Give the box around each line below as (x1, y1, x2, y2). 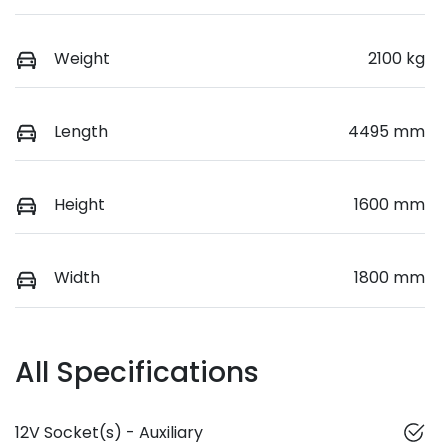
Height (54, 193, 105, 217)
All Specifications (15, 352, 259, 392)
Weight (54, 47, 110, 71)
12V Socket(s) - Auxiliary (15, 420, 203, 444)
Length (54, 120, 108, 144)
